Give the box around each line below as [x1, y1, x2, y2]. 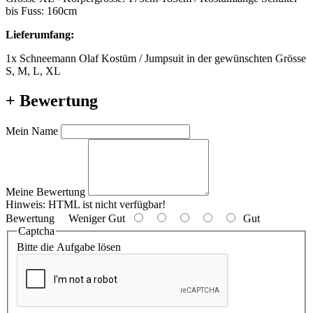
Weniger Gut [54, 212, 131, 224]
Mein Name [6, 124, 58, 137]
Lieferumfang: [6, 29, 74, 41]
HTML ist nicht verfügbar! [45, 198, 166, 210]
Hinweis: [6, 198, 45, 210]
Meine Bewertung [6, 185, 85, 198]
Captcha [18, 224, 54, 237]
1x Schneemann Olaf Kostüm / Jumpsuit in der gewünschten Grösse [6, 52, 306, 64]
